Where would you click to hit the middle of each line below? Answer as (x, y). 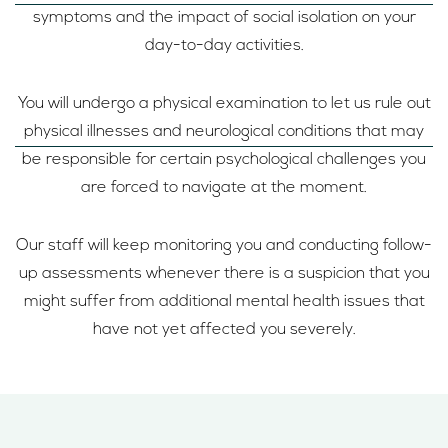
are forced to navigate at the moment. (224, 188)
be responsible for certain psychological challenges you (224, 160)
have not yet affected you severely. (224, 330)
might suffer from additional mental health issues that (224, 302)
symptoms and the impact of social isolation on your (224, 18)
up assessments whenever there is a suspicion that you (224, 274)
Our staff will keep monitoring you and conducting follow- (224, 246)
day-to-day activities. (224, 46)
